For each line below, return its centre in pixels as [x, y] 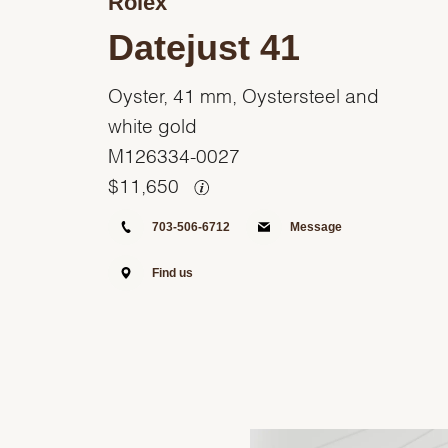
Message [315, 226]
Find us [172, 272]
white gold [152, 123]
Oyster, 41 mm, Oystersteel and [243, 93]
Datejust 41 [203, 47]
